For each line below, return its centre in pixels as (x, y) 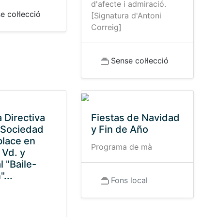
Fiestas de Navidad (135, 118)
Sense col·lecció (138, 61)
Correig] (106, 27)
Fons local (129, 180)
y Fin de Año (119, 129)
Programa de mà (121, 147)
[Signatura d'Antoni (126, 15)
